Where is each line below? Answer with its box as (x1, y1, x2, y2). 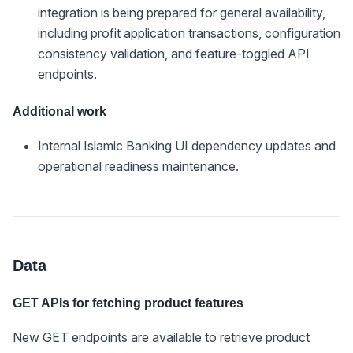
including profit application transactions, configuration (38, 24, 340, 41)
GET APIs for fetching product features (13, 295, 243, 310)
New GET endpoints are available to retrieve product (13, 329, 310, 345)
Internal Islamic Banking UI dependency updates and (38, 137, 336, 154)
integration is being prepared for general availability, (38, 4, 325, 20)
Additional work (13, 104, 106, 118)
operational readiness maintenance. (38, 158, 239, 174)
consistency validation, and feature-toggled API (38, 45, 310, 61)
